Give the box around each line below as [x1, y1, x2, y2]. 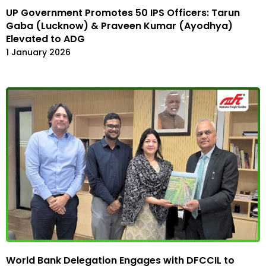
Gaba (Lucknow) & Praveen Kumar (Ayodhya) [6, 18, 233, 33]
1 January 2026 [6, 46, 71, 58]
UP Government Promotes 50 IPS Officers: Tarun [6, 5, 240, 20]
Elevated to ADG [6, 31, 85, 46]
